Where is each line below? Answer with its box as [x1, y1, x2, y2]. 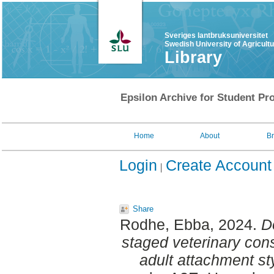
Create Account [166, 157, 272, 174]
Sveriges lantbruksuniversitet [165, 31, 268, 40]
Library [165, 48, 222, 67]
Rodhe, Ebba [119, 216, 210, 234]
